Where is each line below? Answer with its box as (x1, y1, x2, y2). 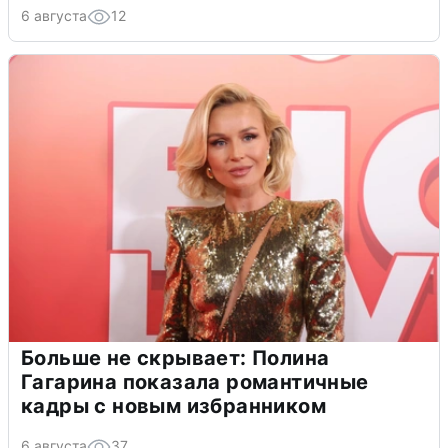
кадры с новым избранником (21, 394, 326, 419)
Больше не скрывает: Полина (21, 346, 330, 371)
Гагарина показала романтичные (21, 370, 369, 395)
